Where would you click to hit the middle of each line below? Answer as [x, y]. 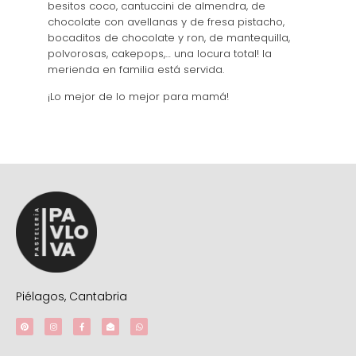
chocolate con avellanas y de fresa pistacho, [166, 21]
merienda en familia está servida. [136, 69]
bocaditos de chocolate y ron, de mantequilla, [169, 37]
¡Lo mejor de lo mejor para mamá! [138, 97]
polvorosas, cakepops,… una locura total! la [160, 53]
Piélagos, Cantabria [72, 297]
